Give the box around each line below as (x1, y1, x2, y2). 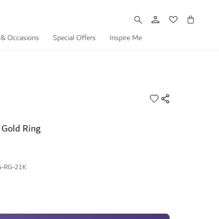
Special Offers (53, 32, 96, 44)
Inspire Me (109, 32, 142, 44)
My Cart (194, 15, 217, 25)
